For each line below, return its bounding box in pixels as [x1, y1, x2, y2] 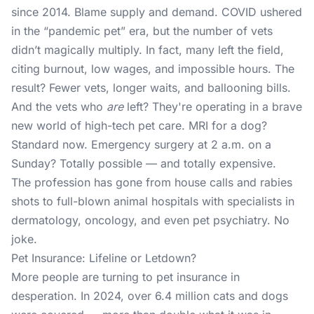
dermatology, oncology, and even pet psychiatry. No [11, 213, 289, 227]
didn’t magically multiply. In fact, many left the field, [11, 43, 284, 57]
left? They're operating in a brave [123, 100, 302, 114]
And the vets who [11, 100, 107, 114]
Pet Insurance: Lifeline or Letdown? [11, 251, 196, 265]
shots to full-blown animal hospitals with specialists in [11, 194, 294, 208]
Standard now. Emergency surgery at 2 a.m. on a [11, 137, 271, 151]
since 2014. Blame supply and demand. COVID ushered [11, 5, 302, 19]
